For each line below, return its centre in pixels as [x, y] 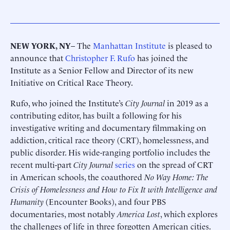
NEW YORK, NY [41, 45]
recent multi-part [42, 164]
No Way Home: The [176, 177]
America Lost [139, 214]
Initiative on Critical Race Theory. [72, 82]
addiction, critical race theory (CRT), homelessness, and [110, 140]
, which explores [189, 214]
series [125, 164]
